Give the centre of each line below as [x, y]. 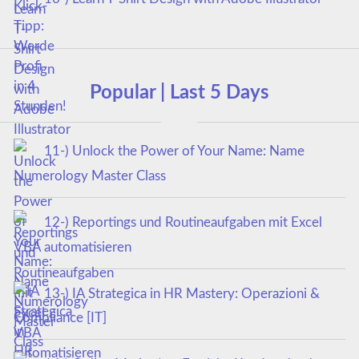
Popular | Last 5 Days [179, 93]
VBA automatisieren [72, 247]
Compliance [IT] [60, 318]
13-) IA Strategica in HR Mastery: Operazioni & [182, 293]
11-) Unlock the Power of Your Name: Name [174, 151]
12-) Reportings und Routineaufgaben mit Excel [183, 222]
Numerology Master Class [89, 175]
